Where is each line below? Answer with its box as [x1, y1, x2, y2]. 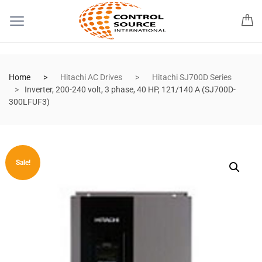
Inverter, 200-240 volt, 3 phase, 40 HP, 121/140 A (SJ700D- [25, 85, 236, 94]
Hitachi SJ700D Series [152, 73, 232, 82]
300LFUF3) [9, 97, 50, 106]
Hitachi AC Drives [60, 73, 122, 82]
